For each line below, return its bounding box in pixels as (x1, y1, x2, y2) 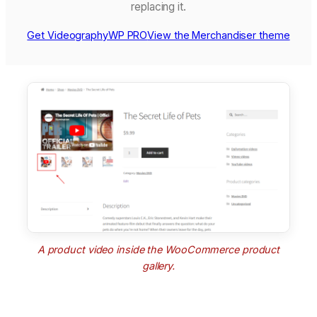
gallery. (142, 259, 175, 272)
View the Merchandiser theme (147, 28, 290, 41)
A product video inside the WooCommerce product (37, 243, 280, 255)
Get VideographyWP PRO (27, 28, 148, 41)
